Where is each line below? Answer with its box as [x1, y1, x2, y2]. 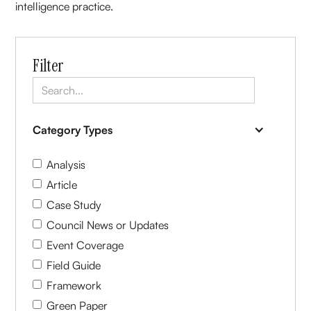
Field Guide [47, 258, 101, 272]
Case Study [47, 197, 102, 212]
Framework [47, 278, 102, 292]
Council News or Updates [47, 217, 169, 232]
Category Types [33, 122, 113, 137]
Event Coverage [47, 237, 124, 252]
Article [47, 177, 78, 192]
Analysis [47, 157, 86, 171]
